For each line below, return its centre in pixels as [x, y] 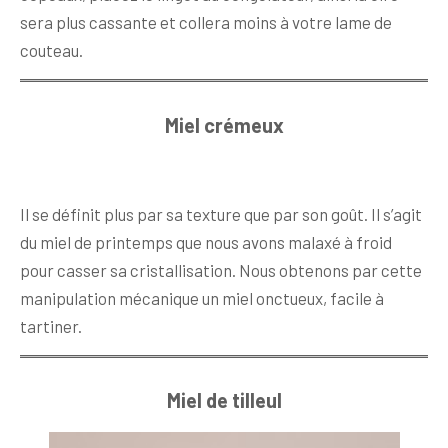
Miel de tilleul [224, 400]
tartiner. [51, 325]
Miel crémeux [224, 124]
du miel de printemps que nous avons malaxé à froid [206, 241]
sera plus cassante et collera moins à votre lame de [206, 22]
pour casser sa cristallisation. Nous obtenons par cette [221, 269]
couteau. [51, 50]
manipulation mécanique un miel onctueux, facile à [202, 297]
